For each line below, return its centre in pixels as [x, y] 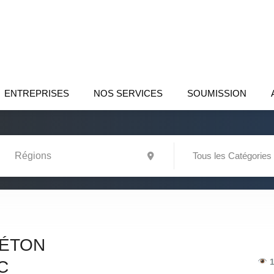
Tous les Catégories [232, 156]
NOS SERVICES [128, 93]
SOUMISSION [217, 93]
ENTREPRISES [37, 93]
